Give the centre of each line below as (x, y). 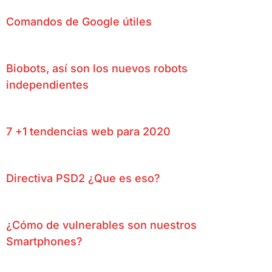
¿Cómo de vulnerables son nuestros (101, 225)
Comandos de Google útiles (79, 21)
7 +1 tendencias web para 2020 (88, 131)
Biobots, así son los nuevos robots (97, 68)
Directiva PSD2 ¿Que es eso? (83, 178)
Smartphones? (44, 241)
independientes (47, 84)
